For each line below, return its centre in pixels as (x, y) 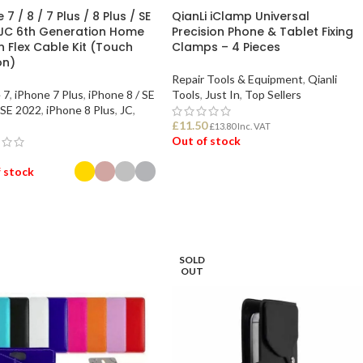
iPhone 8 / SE (121, 94)
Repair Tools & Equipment (238, 79)
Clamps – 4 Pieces (226, 47)
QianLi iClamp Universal (241, 16)
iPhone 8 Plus (80, 109)
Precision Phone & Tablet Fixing (263, 31)
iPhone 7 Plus (49, 94)
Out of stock (207, 140)
